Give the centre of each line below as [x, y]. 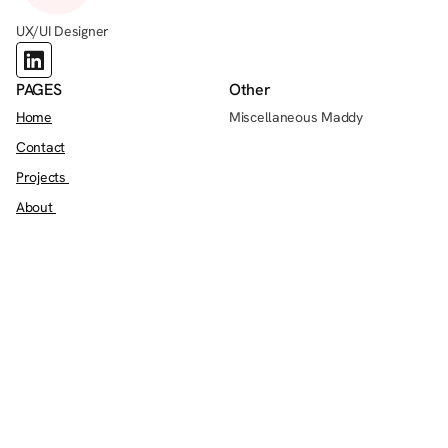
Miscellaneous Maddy [296, 117]
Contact [41, 147]
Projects [43, 177]
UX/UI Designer [63, 31]
